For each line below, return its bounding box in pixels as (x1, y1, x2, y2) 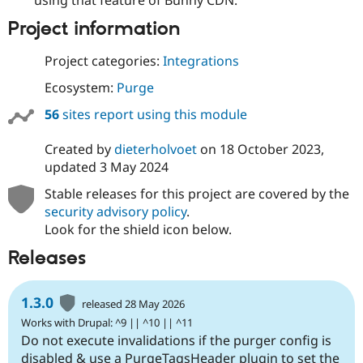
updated (44, 157, 100, 176)
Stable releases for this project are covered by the (44, 184, 349, 203)
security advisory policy (44, 202, 186, 220)
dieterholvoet (113, 139, 197, 158)
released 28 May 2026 (82, 297, 186, 312)
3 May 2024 (99, 157, 169, 176)
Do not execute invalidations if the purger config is (21, 331, 331, 350)
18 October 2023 (219, 139, 321, 158)
